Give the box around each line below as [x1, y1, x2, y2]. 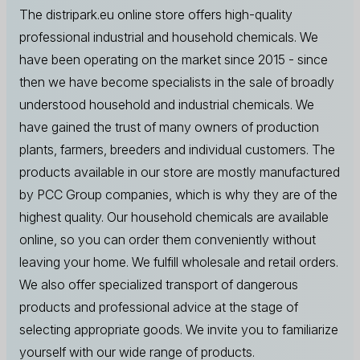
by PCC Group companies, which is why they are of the [19, 186, 337, 202]
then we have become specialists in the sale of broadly [19, 73, 334, 90]
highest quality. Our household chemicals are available [19, 208, 329, 225]
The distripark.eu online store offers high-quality [19, 6, 292, 22]
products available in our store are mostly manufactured [19, 163, 340, 180]
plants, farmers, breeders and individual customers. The [19, 141, 335, 157]
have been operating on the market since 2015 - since [19, 51, 328, 67]
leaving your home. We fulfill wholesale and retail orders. [19, 253, 338, 270]
